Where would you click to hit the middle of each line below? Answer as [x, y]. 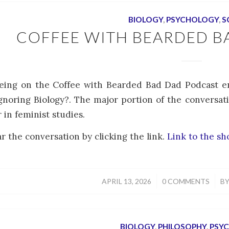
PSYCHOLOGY [192, 19]
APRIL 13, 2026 [127, 181]
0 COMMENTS [186, 181]
